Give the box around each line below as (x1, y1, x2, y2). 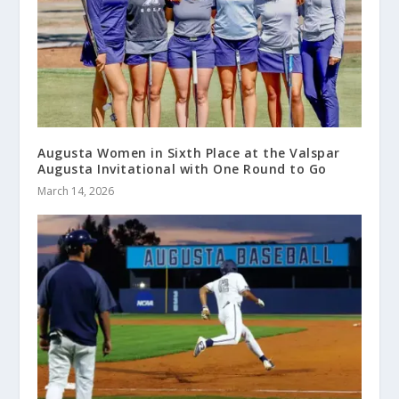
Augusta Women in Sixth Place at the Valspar (37, 144, 340, 162)
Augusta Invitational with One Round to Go (37, 160, 327, 178)
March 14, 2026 (37, 183, 115, 199)
